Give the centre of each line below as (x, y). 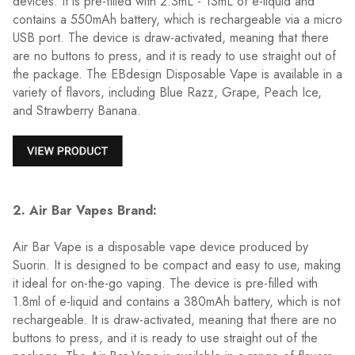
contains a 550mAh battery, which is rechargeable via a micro (177, 20)
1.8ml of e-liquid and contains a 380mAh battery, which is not (176, 301)
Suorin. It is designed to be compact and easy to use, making (177, 265)
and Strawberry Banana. (77, 111)
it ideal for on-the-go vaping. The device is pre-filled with (165, 283)
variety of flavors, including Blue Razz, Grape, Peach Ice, (167, 93)
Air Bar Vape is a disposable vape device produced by (160, 246)
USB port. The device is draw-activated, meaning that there (171, 38)
